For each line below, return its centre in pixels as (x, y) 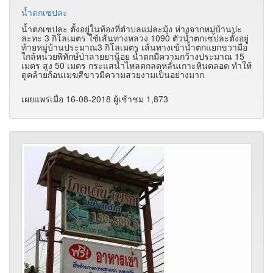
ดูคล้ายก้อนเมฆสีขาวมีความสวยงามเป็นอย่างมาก (113, 74)
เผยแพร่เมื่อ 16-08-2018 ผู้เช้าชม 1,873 (95, 98)
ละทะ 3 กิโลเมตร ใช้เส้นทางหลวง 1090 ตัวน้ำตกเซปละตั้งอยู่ (135, 37)
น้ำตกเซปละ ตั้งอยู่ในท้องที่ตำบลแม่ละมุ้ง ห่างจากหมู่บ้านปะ (132, 28)
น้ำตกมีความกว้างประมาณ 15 (188, 56)
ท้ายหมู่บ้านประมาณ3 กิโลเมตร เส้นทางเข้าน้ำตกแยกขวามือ (134, 47)
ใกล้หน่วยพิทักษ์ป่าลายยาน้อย (77, 56)
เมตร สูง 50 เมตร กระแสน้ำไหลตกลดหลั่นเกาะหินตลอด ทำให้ (136, 65)
